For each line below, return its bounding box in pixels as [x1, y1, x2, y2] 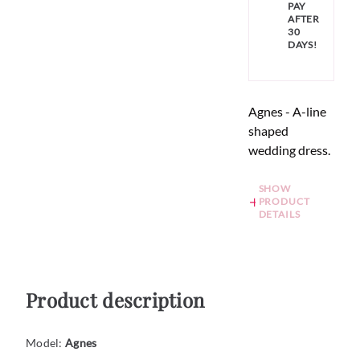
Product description [26, 287, 205, 313]
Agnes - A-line [248, 104, 327, 120]
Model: [26, 336, 65, 350]
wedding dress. [248, 142, 331, 158]
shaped [248, 123, 289, 139]
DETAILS [258, 208, 301, 221]
